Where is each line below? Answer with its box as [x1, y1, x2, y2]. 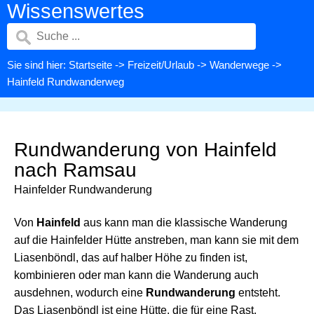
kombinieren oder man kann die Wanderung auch [14, 269, 259, 281]
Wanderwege [210, 59, 269, 71]
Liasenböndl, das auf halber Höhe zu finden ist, [14, 252, 247, 264]
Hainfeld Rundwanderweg [7, 76, 124, 88]
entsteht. [235, 287, 280, 299]
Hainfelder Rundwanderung [14, 184, 152, 196]
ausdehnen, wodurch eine [14, 287, 146, 299]
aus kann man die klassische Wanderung [81, 217, 287, 228]
